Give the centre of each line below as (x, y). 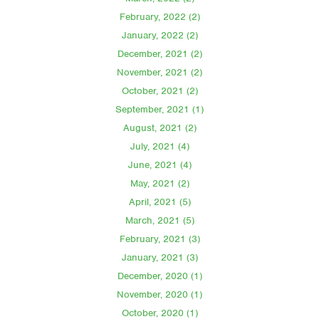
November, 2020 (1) (159, 294)
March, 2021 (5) (159, 220)
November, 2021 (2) (159, 72)
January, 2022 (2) (159, 35)
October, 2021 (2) (159, 90)
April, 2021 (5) (159, 202)
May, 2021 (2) (159, 183)
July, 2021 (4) (159, 146)
